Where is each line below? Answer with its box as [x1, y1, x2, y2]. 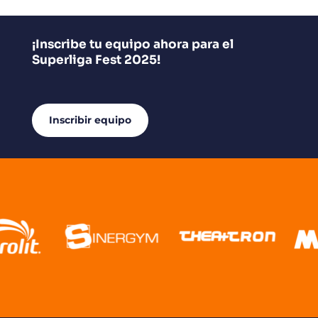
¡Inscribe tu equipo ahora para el [31, 36, 234, 52]
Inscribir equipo [48, 113, 131, 126]
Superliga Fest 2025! [31, 52, 160, 67]
